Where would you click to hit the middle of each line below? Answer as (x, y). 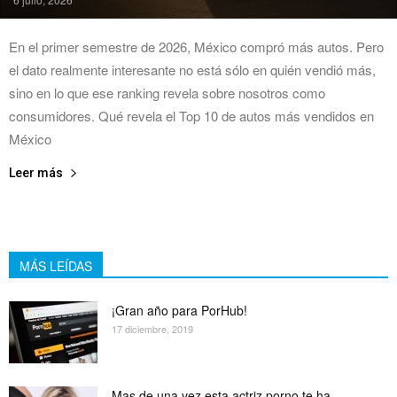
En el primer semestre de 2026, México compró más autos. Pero (196, 46)
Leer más (36, 172)
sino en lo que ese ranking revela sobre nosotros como (167, 92)
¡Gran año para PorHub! (179, 310)
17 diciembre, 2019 (152, 328)
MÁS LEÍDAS (56, 265)
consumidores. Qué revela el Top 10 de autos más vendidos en (191, 115)
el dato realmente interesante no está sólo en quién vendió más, (192, 69)
